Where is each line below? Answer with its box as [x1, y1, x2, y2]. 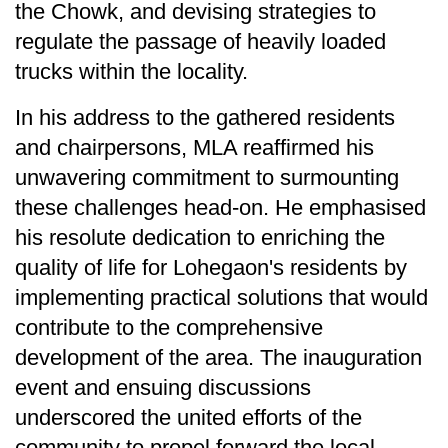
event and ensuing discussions [15, 374, 311, 400]
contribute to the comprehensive [15, 314, 323, 340]
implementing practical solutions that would [15, 284, 428, 310]
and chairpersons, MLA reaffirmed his [15, 134, 374, 160]
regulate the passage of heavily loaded [15, 28, 386, 54]
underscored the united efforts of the [15, 404, 362, 430]
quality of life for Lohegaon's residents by [15, 254, 407, 280]
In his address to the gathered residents [15, 104, 395, 130]
